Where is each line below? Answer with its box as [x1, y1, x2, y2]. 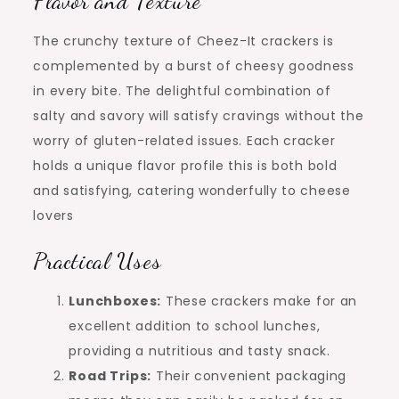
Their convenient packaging [151, 367, 347, 386]
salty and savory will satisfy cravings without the [33, 107, 364, 126]
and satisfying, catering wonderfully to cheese [33, 182, 351, 200]
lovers [33, 207, 74, 225]
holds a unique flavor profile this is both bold [33, 157, 338, 175]
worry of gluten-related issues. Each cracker [33, 132, 336, 151]
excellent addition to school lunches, [69, 317, 321, 336]
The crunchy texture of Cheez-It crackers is [33, 32, 334, 51]
